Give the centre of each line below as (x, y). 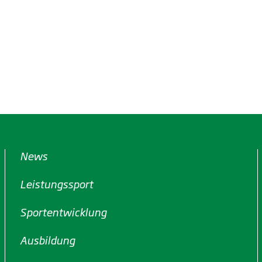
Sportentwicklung (63, 212)
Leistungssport (57, 184)
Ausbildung (48, 240)
